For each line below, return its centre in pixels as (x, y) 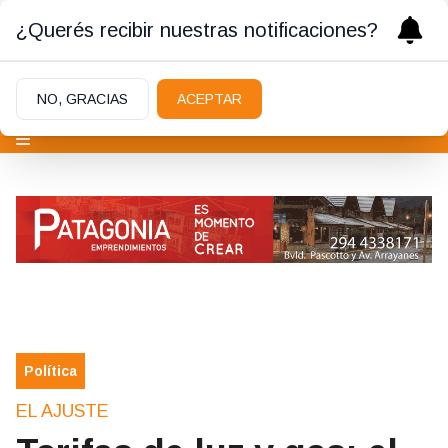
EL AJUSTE (62, 411)
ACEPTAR (209, 99)
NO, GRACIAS (82, 99)
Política (50, 371)
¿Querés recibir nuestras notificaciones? (197, 30)
